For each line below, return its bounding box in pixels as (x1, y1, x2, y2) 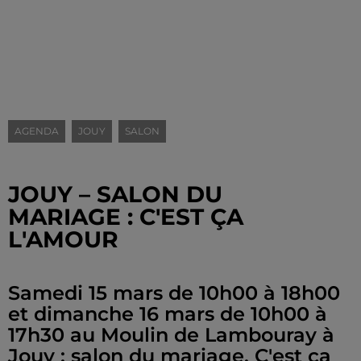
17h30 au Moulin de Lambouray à (8, 323, 334, 346)
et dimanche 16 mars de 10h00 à (8, 302, 327, 326)
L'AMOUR (8, 226, 118, 253)
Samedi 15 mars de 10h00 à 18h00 (8, 281, 340, 305)
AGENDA (15, 125, 59, 137)
